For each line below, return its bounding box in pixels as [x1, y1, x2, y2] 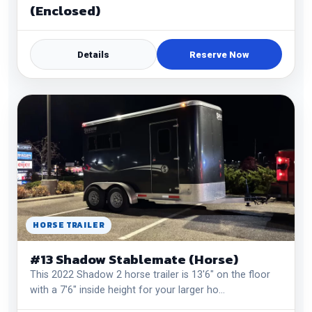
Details [77, 49, 109, 60]
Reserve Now [189, 49, 249, 60]
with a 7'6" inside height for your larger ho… [30, 284, 225, 296]
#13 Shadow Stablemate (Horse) [30, 249, 238, 270]
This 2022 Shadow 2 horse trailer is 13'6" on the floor [30, 269, 270, 281]
